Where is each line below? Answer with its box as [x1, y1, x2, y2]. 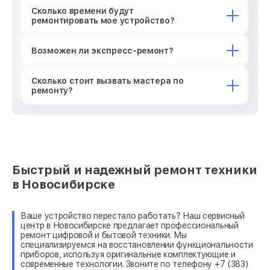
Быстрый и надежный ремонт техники [12, 162, 258, 177]
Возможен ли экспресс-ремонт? [31, 45, 174, 55]
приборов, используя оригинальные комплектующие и [20, 249, 236, 259]
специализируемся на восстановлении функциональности [20, 239, 253, 250]
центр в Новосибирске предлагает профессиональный [20, 220, 239, 230]
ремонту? [31, 85, 73, 95]
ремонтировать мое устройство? [31, 15, 175, 25]
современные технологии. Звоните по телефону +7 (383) [20, 259, 249, 269]
